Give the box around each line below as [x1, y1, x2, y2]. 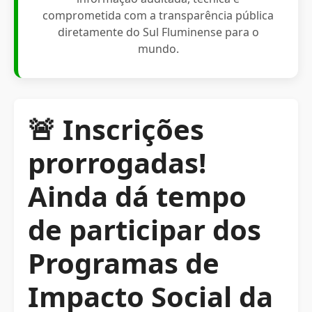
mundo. [137, 41, 179, 56]
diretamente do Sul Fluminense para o [57, 24, 259, 40]
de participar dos [28, 210, 261, 249]
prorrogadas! [28, 143, 206, 182]
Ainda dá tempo [28, 177, 247, 215]
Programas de [28, 244, 219, 282]
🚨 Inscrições [28, 110, 204, 148]
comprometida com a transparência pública [42, 8, 274, 23]
